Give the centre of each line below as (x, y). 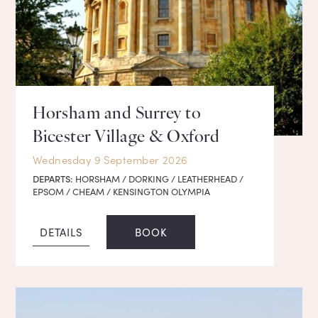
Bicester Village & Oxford (126, 138)
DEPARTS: (53, 179)
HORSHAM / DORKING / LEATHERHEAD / (160, 179)
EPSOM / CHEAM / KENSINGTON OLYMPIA (122, 192)
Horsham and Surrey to (117, 115)
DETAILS (61, 232)
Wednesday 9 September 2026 (110, 160)
